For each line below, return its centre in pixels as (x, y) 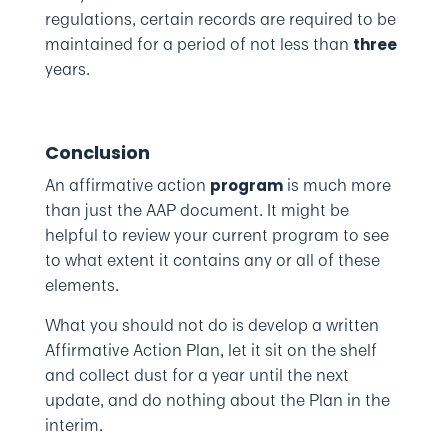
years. (67, 69)
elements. (81, 285)
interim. (73, 425)
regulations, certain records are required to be (220, 19)
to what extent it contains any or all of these (212, 260)
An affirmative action (127, 185)
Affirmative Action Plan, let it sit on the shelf (210, 350)
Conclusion (97, 152)
